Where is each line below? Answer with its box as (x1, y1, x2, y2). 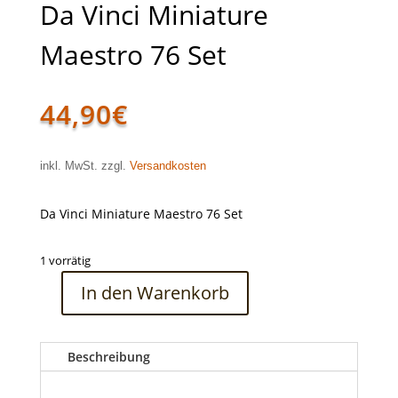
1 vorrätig (39, 251, 91, 268)
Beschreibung (67, 347, 150, 365)
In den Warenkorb (80, 280, 229, 305)
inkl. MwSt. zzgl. (39, 159, 130, 172)
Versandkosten (129, 159, 206, 172)
